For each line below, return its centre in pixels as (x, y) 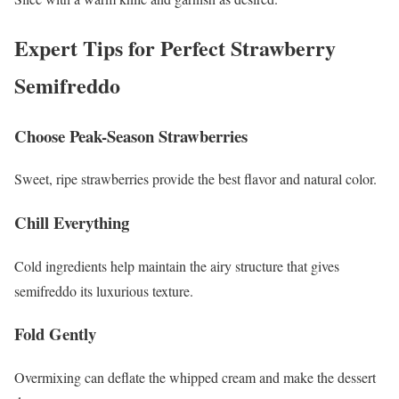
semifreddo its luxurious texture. (104, 290)
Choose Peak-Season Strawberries (131, 135)
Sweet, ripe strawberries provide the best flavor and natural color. (195, 179)
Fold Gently (55, 334)
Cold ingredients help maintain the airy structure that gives (177, 265)
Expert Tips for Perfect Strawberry (175, 47)
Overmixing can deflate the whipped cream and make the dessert (195, 378)
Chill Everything (72, 223)
